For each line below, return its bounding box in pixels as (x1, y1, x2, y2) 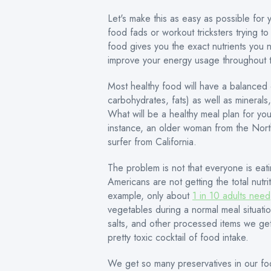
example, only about (108, 189, 192, 203)
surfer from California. (108, 135, 197, 149)
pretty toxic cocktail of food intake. (108, 230, 249, 244)
